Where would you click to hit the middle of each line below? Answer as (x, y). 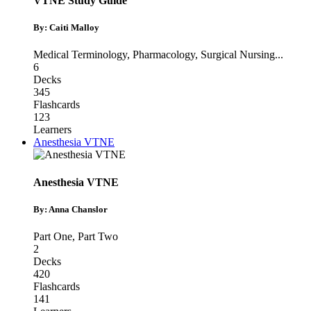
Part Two (98, 237)
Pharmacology (164, 55)
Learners (52, 130)
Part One (53, 237)
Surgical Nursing (238, 55)
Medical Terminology (80, 55)
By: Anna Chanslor (70, 209)
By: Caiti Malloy (66, 28)
